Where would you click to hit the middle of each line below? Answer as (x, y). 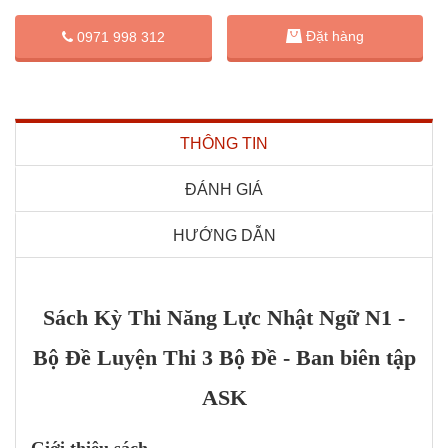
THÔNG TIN (224, 143)
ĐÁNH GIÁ (224, 189)
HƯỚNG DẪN (224, 235)
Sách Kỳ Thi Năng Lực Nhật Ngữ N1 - (224, 317)
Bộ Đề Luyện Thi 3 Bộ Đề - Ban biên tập (224, 357)
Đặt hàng (334, 36)
